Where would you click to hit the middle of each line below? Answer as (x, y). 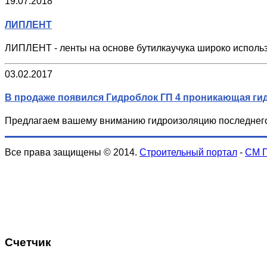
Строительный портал (188, 153)
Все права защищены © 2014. (72, 153)
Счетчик (28, 243)
